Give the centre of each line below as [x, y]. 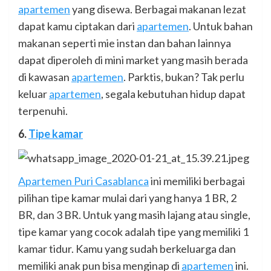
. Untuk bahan [221, 26]
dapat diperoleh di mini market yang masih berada [133, 60]
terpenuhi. [43, 110]
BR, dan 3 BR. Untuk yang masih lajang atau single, [134, 215]
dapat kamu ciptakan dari [77, 26]
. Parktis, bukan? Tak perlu [184, 77]
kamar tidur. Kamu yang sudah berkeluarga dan [127, 249]
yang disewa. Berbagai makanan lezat [158, 9]
